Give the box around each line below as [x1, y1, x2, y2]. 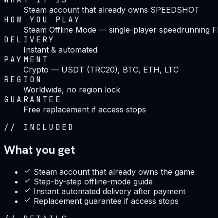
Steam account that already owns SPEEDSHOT [23, 4, 200, 15]
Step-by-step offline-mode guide [34, 176, 153, 186]
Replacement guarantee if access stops [34, 196, 179, 206]
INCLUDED [23, 122, 75, 132]
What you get [4, 142, 75, 157]
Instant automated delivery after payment [34, 186, 185, 196]
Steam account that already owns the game [34, 166, 195, 177]
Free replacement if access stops [23, 104, 146, 114]
